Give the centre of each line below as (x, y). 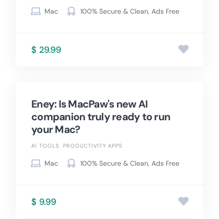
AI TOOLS (45, 146)
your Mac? (56, 130)
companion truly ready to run (101, 117)
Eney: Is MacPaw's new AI (89, 104)
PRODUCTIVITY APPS (93, 146)
